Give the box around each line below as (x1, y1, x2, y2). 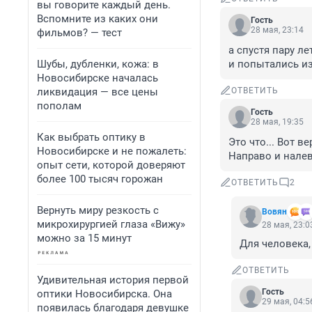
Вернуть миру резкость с (37, 204, 159, 217)
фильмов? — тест (37, 26, 122, 39)
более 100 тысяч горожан (37, 173, 163, 185)
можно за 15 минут (37, 232, 132, 244)
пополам (37, 100, 81, 112)
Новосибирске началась (37, 72, 158, 84)
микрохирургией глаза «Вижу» (37, 218, 185, 231)
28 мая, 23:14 (251, 25, 304, 36)
